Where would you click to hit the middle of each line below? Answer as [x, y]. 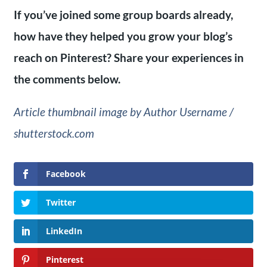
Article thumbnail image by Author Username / [123, 111]
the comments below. [67, 79]
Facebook [66, 174]
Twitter [60, 203]
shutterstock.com [54, 133]
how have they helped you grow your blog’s [123, 36]
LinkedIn [64, 231]
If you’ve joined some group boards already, [123, 14]
